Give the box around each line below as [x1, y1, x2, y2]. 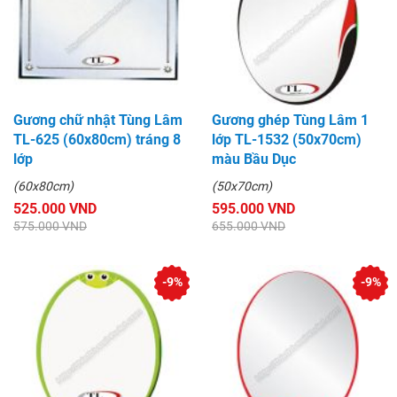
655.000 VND [212, 218, 285, 233]
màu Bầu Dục [212, 150, 296, 167]
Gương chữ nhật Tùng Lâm [13, 111, 183, 128]
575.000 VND [13, 218, 87, 233]
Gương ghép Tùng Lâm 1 [212, 111, 369, 128]
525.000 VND [13, 199, 97, 217]
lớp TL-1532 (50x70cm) [212, 130, 362, 148]
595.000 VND [212, 199, 295, 217]
